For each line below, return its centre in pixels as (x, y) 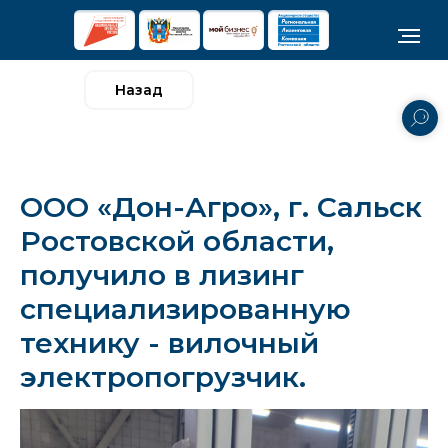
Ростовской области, (177, 241)
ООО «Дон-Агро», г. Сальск (221, 207)
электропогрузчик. (163, 377)
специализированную (185, 309)
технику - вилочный (169, 343)
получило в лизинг (162, 275)
